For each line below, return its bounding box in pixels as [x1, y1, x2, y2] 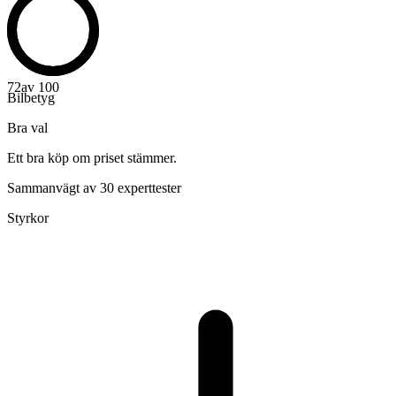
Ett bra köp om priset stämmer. [7, 149, 177, 165]
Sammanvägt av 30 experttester [7, 179, 181, 195]
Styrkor [7, 209, 49, 225]
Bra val [7, 119, 48, 135]
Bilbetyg [7, 89, 55, 105]
